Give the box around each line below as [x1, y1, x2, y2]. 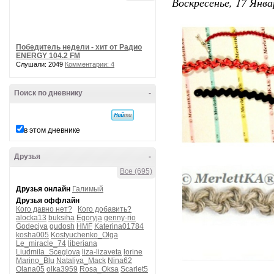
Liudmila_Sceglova [16, 248, 80, 256]
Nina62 [108, 256, 132, 265]
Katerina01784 [94, 222, 144, 231]
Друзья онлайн [16, 185, 70, 193]
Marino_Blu [16, 256, 54, 265]
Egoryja [76, 213, 102, 222]
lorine [124, 248, 143, 256]
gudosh [50, 222, 75, 231]
